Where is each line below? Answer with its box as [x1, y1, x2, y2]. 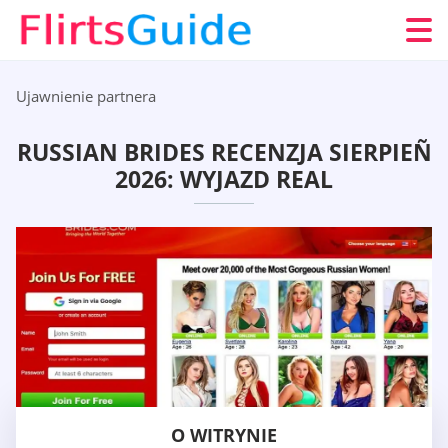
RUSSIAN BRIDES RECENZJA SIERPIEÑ [16, 136, 432, 169]
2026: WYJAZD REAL [115, 163, 333, 196]
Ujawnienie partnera [16, 86, 156, 106]
